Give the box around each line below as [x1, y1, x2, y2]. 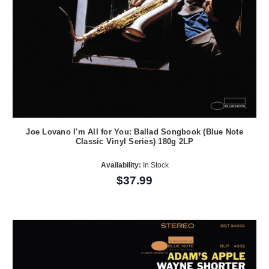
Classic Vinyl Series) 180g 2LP [75, 136, 194, 146]
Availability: [100, 161, 141, 170]
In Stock [141, 161, 169, 170]
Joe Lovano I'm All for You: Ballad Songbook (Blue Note [26, 127, 243, 136]
